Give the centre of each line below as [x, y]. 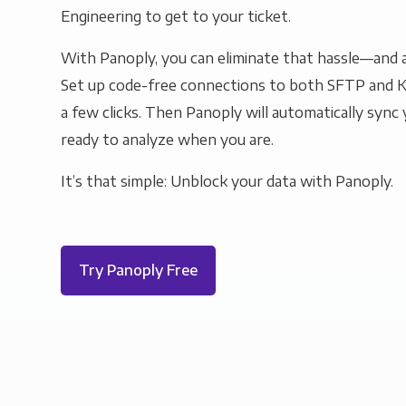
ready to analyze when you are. [168, 139]
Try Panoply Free [139, 270]
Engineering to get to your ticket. [176, 16]
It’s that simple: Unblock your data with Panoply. [227, 181]
